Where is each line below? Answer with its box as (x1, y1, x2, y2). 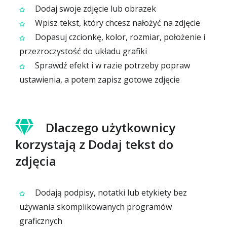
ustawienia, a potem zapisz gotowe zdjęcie (19, 74, 180, 85)
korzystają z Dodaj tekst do (15, 136, 173, 153)
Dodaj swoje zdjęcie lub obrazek (33, 3, 156, 14)
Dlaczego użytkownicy (46, 119, 175, 136)
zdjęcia (15, 153, 56, 169)
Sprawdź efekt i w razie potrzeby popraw (33, 60, 190, 71)
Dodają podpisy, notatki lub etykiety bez (33, 187, 187, 198)
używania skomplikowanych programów (19, 201, 172, 212)
